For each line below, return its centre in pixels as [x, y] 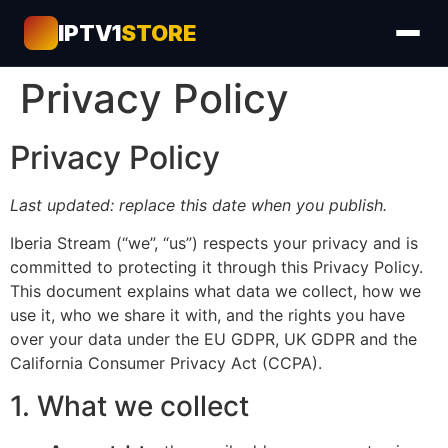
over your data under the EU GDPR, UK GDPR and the [213, 339]
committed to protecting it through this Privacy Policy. [216, 267]
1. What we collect [129, 405]
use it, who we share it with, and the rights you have [207, 315]
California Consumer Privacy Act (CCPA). [166, 363]
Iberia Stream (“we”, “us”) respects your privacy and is [214, 243]
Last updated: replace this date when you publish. [198, 205]
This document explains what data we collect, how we [215, 291]
